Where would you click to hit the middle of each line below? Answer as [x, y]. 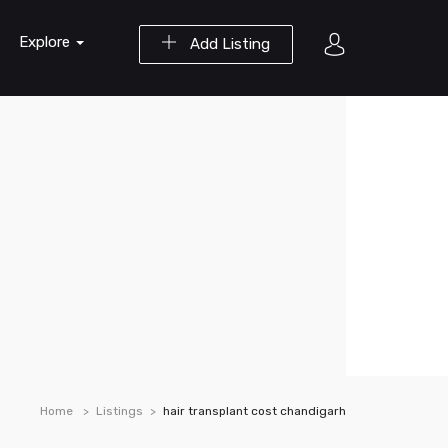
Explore [46, 42]
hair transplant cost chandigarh [254, 411]
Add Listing [228, 44]
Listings [119, 411]
